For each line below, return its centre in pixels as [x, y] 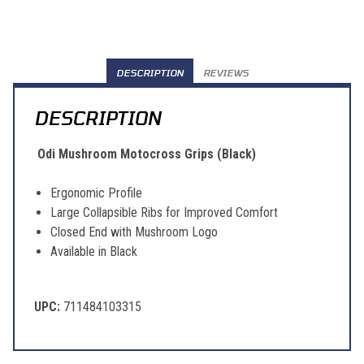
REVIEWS [225, 73]
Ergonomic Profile [96, 193]
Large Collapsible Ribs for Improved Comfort [164, 213]
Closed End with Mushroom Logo [134, 232]
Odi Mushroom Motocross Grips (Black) [147, 154]
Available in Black [94, 252]
